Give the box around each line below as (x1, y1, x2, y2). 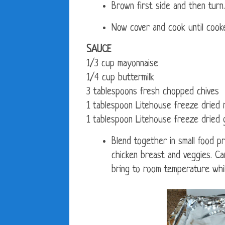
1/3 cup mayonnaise (86, 59, 158, 70)
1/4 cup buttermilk (86, 73, 154, 84)
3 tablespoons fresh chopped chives (86, 87, 219, 98)
